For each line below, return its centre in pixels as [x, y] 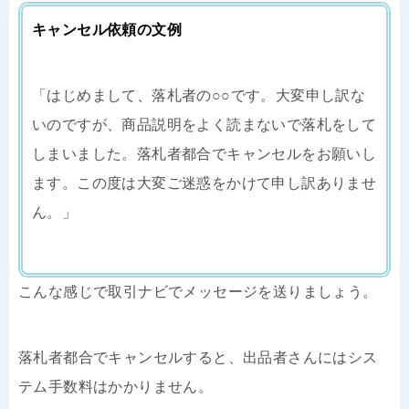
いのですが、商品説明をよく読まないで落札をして [204, 124]
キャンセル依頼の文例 [107, 29]
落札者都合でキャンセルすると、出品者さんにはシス [198, 357]
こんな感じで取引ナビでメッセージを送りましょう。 [198, 291]
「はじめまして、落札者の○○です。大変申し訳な [199, 95]
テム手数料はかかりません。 [116, 386]
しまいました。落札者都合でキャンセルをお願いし [204, 153]
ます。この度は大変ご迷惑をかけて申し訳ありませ [204, 183]
